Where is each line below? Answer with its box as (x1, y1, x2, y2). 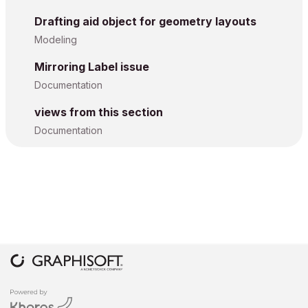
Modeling (34, 34, 77, 45)
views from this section (34, 105, 163, 119)
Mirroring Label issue (34, 60, 149, 74)
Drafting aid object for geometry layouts (34, 14, 256, 28)
